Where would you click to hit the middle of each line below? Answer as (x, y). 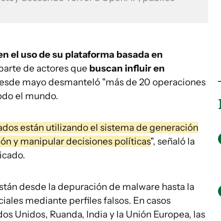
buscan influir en (126, 68)
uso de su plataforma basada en (92, 55)
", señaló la (173, 141)
